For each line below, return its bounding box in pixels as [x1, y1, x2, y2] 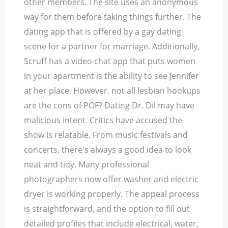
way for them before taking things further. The [24, 11, 202, 23]
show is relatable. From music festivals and [24, 129, 188, 141]
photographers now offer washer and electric [24, 174, 199, 185]
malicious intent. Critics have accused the [24, 115, 183, 126]
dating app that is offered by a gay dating [24, 26, 182, 38]
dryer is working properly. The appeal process [24, 188, 200, 200]
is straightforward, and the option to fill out [24, 203, 190, 215]
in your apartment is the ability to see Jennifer [24, 70, 199, 82]
